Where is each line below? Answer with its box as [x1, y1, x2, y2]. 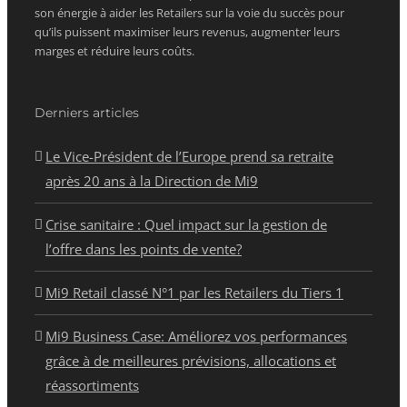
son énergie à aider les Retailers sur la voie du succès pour [35, 5, 344, 22]
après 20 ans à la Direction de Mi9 [45, 172, 258, 191]
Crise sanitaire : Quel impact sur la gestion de [45, 215, 327, 234]
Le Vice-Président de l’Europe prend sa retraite [45, 147, 333, 166]
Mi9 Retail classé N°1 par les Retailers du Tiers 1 [45, 283, 343, 303]
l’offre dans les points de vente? [45, 240, 242, 259]
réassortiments [45, 376, 139, 395]
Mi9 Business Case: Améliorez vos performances [45, 327, 347, 346]
